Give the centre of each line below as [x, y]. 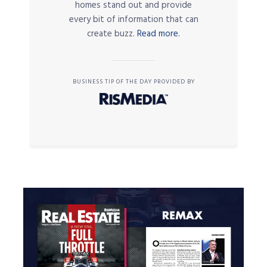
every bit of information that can [133, 20]
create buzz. [112, 34]
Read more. [159, 34]
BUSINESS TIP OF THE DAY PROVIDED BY [133, 82]
